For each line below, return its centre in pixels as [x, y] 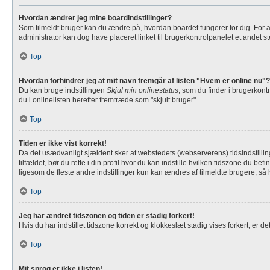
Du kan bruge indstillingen [63, 90]
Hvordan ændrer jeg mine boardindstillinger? [95, 18]
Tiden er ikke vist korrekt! [63, 143]
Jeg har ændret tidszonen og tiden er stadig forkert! [107, 216]
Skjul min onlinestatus [143, 90]
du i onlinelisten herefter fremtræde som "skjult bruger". [108, 100]
